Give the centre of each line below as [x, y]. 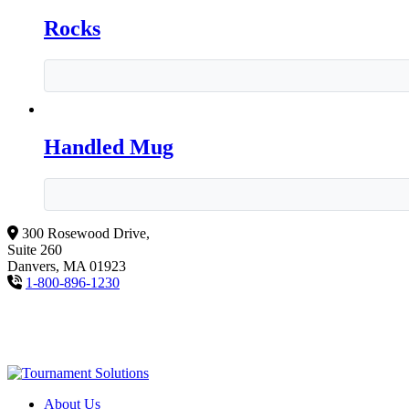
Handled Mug [109, 147]
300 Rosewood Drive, [86, 234]
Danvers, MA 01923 [67, 267]
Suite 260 [35, 250]
